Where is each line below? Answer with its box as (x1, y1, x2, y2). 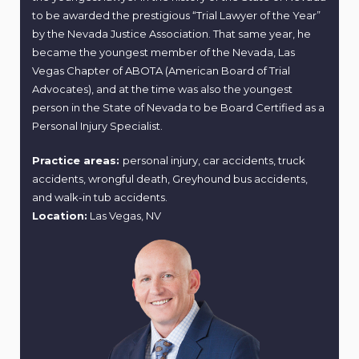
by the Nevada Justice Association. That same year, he (32, 27, 311, 41)
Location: (32, 209, 87, 223)
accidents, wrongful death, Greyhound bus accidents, (32, 172, 308, 186)
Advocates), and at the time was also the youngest (32, 83, 292, 96)
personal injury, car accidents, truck (123, 154, 305, 167)
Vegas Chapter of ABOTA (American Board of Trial (32, 64, 290, 78)
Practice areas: (32, 154, 123, 167)
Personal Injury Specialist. (32, 119, 163, 133)
